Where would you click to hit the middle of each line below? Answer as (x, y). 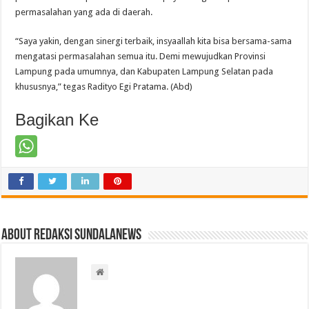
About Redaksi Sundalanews (72, 236)
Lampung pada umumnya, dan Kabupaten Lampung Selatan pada (144, 72)
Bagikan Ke (57, 120)
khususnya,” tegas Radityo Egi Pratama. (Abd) (104, 87)
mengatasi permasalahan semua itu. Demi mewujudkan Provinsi (141, 57)
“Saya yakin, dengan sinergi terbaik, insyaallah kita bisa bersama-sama (154, 41)
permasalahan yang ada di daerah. (84, 12)
